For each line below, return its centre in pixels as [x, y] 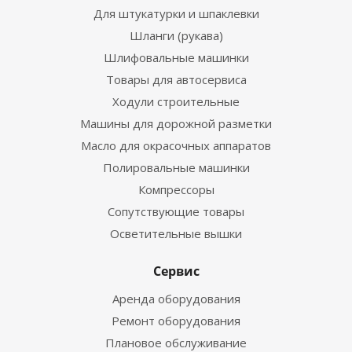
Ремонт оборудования [176, 321]
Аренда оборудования [176, 299]
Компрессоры [176, 189]
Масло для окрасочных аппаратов [176, 145]
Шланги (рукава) [176, 35]
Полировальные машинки [176, 167]
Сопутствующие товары [176, 211]
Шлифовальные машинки [176, 57]
